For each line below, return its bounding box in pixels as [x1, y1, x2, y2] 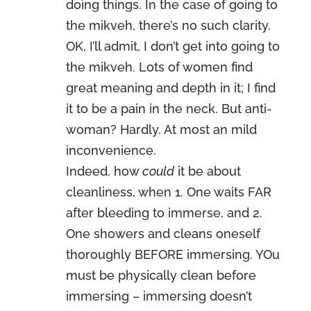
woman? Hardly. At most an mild [65, 122, 257, 137]
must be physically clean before [65, 268, 256, 283]
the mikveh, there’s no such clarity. [65, 18, 271, 33]
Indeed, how [65, 164, 142, 178]
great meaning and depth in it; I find [65, 81, 276, 95]
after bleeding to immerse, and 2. [65, 205, 262, 220]
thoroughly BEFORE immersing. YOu [65, 247, 280, 262]
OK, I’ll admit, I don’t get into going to [65, 39, 280, 53]
